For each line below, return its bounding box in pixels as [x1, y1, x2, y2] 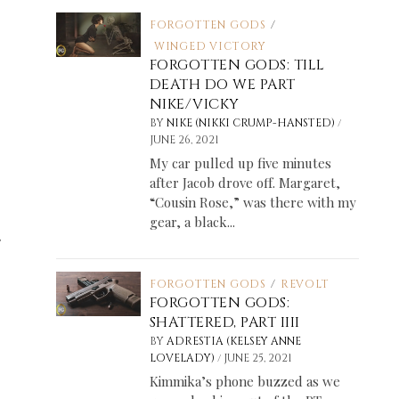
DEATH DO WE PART [149, 75, 296, 95]
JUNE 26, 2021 [149, 133, 219, 148]
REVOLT [280, 277, 330, 292]
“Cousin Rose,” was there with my [149, 193, 356, 212]
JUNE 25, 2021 [223, 351, 292, 366]
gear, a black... [149, 213, 235, 232]
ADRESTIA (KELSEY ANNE [166, 334, 301, 349]
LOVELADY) [149, 351, 217, 366]
